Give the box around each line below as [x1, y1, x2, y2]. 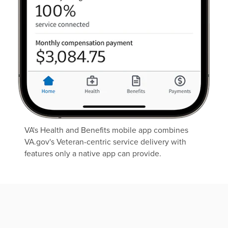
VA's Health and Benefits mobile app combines [24, 124, 188, 136]
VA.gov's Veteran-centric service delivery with [24, 136, 186, 148]
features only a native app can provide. [24, 148, 161, 159]
